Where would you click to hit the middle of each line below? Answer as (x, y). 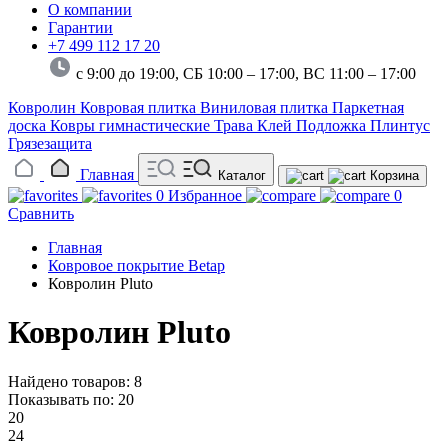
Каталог (242, 175)
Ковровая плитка (140, 107)
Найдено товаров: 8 (75, 381)
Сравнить (41, 213)
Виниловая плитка (266, 107)
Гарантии (80, 27)
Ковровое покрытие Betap (136, 265)
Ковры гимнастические (132, 125)
